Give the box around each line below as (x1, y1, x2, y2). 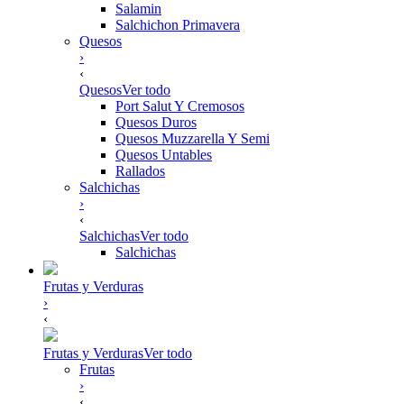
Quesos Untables (115, 147, 212, 162)
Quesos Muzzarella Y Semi (115, 131, 270, 146)
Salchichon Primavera (115, 17, 240, 32)
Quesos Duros (115, 115, 197, 130)
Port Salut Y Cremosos (115, 98, 244, 114)
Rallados (115, 163, 165, 179)
